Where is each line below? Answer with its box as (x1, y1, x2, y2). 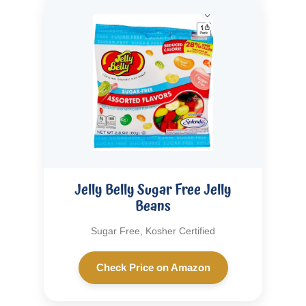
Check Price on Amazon (96, 261, 210, 273)
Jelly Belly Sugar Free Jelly (74, 178, 232, 201)
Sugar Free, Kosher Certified (91, 225, 215, 236)
